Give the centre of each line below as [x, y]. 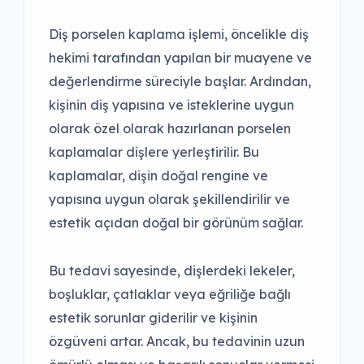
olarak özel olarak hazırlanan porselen [170, 129]
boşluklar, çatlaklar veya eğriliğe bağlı [170, 295]
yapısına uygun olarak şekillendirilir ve [169, 199]
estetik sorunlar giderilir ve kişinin [153, 318]
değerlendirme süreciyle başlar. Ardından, [180, 82]
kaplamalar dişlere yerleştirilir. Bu [154, 152]
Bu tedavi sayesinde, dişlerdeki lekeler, [172, 271]
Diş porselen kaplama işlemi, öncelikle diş [179, 35]
